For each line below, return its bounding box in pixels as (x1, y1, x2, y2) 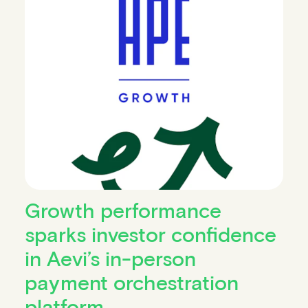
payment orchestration (24, 269, 239, 294)
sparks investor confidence (24, 221, 276, 246)
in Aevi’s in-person (24, 245, 196, 270)
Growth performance (24, 197, 221, 222)
